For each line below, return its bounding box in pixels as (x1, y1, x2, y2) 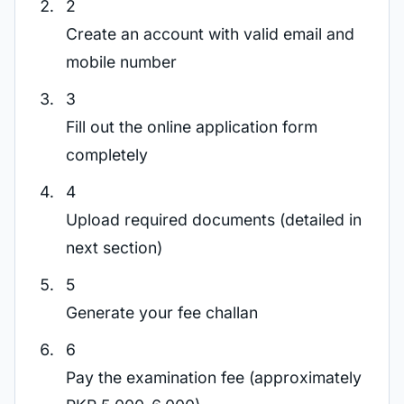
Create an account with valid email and (66, 24, 354, 43)
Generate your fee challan (66, 303, 258, 322)
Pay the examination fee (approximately (66, 368, 362, 387)
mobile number (66, 52, 177, 71)
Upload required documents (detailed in (66, 210, 362, 229)
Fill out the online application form (66, 117, 317, 136)
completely (66, 145, 148, 164)
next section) (66, 238, 162, 257)
